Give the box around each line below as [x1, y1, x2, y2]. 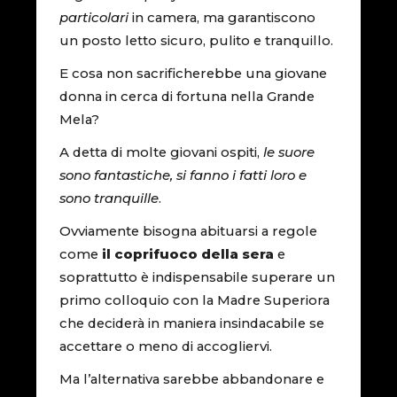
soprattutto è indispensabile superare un [59, 269, 336, 285]
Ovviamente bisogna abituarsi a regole [59, 222, 318, 239]
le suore [263, 144, 315, 160]
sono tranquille [59, 190, 160, 206]
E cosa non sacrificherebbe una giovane [59, 65, 328, 82]
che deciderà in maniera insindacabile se [59, 315, 325, 331]
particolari [59, 9, 129, 26]
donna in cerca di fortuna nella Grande [59, 88, 315, 105]
